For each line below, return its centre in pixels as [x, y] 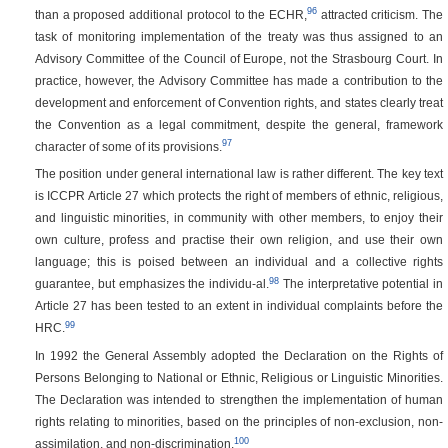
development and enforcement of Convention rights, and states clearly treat [239, 102]
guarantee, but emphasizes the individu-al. [152, 284]
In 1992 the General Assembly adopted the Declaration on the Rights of [239, 356]
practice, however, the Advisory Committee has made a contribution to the [239, 80]
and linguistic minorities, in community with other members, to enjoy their [239, 218]
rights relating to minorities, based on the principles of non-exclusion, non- [239, 422]
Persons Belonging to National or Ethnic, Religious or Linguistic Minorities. [239, 378]
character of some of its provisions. [128, 146]
